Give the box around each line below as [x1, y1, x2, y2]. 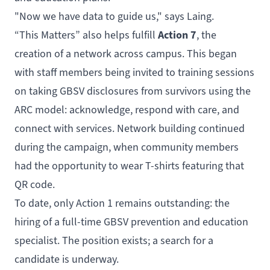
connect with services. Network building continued [14, 121, 245, 135]
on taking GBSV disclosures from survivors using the [14, 84, 251, 98]
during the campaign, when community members [14, 140, 239, 154]
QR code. [14, 177, 55, 191]
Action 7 [158, 27, 196, 42]
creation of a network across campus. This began [14, 46, 237, 60]
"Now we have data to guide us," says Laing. [14, 9, 214, 23]
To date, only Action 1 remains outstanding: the [14, 196, 230, 210]
